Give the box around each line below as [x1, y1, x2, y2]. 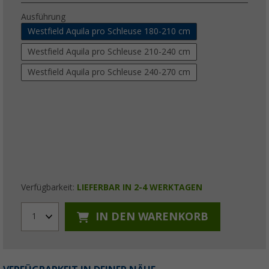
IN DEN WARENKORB [92, 210, 208, 223]
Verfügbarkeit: [21, 182, 77, 192]
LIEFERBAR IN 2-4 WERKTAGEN [77, 182, 202, 192]
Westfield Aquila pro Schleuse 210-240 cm [28, 46, 190, 56]
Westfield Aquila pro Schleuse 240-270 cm [28, 67, 190, 77]
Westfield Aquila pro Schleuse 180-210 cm [28, 26, 190, 36]
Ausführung [21, 11, 65, 22]
